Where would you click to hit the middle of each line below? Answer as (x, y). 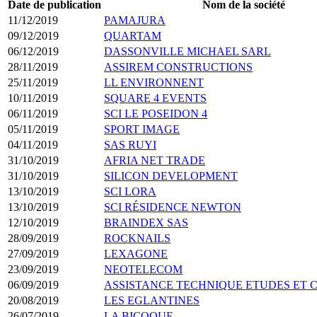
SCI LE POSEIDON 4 (156, 113)
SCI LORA (130, 191)
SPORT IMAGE (142, 129)
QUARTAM (133, 35)
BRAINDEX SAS (146, 222)
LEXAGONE (136, 253)
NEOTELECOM (143, 269)
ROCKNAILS (137, 238)
